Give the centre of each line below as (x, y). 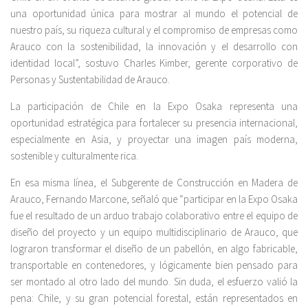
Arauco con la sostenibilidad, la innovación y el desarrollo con (154, 47)
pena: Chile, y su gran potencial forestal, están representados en (154, 298)
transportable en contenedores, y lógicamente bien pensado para (154, 265)
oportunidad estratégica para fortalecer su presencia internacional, (154, 123)
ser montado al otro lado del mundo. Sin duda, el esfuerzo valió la (154, 282)
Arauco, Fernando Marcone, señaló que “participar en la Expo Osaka (154, 199)
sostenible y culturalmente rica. (74, 156)
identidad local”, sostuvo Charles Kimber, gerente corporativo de (154, 63)
